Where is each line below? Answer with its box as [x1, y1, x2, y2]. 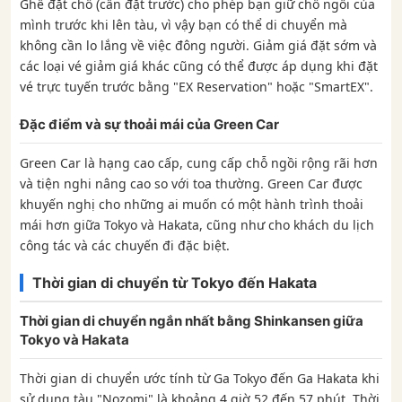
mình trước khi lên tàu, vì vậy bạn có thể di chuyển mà [20, 16, 347, 34]
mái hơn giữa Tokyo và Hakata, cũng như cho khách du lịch [20, 216, 374, 234]
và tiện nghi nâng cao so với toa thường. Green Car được [20, 175, 363, 193]
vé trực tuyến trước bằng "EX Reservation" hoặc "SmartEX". [20, 78, 373, 96]
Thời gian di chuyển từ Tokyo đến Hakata [32, 274, 317, 293]
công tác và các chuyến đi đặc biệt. [20, 237, 230, 255]
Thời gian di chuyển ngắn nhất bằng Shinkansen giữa [20, 312, 363, 330]
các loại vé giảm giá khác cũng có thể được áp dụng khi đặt [20, 57, 378, 75]
